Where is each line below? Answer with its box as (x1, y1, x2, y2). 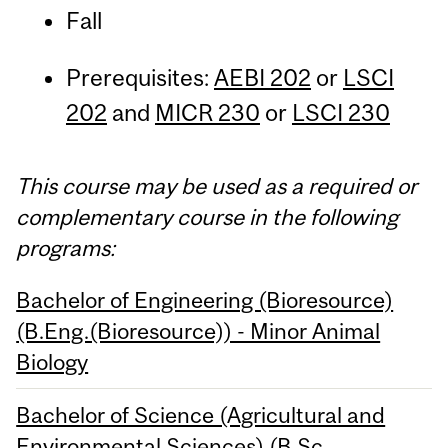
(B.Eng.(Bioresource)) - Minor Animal (16, 317, 381, 344)
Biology (16, 348, 89, 375)
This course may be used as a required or (16, 172, 418, 199)
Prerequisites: (65, 64, 214, 92)
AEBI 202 (213, 64, 311, 92)
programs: (16, 234, 116, 261)
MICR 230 (154, 99, 260, 127)
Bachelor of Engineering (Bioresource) (16, 286, 394, 313)
